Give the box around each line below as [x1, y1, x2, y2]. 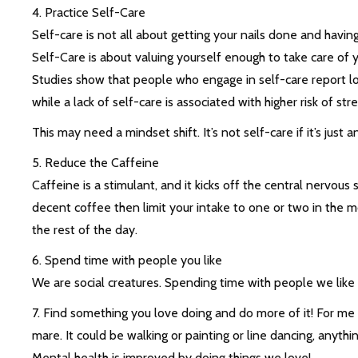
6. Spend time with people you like [31, 253, 222, 268]
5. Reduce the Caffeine [31, 155, 159, 171]
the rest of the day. [31, 222, 137, 238]
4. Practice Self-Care [31, 5, 145, 21]
